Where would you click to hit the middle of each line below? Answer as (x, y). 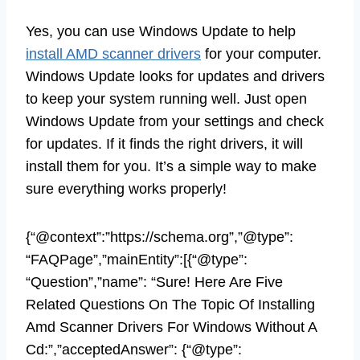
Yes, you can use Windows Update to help (161, 31)
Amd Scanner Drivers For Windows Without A (171, 327)
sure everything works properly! (126, 188)
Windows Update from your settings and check (175, 121)
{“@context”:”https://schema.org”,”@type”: (160, 237)
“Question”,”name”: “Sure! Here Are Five (154, 282)
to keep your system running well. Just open (166, 98)
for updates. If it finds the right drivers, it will (164, 143)
